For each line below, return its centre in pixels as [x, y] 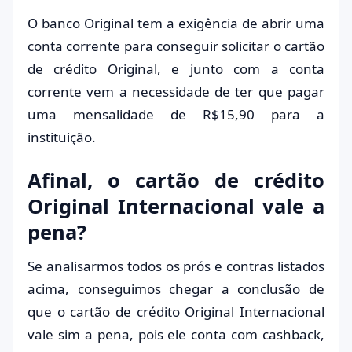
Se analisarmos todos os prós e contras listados [176, 266]
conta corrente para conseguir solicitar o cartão [176, 46]
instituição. [62, 137]
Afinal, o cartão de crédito [176, 180]
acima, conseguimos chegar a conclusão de [176, 289]
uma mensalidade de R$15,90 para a [176, 114]
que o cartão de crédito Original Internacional [176, 312]
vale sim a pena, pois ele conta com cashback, [176, 334]
